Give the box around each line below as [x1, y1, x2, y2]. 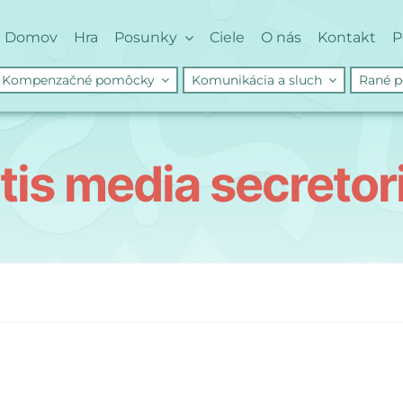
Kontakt [318, 29, 376, 46]
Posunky [114, 29, 177, 46]
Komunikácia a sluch [192, 72, 322, 88]
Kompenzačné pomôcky [2, 72, 155, 88]
